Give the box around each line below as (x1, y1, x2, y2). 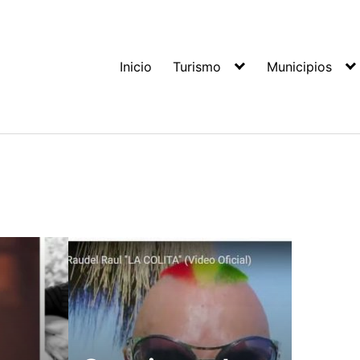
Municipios (267, 59, 333, 75)
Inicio (120, 59, 153, 75)
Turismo (172, 59, 221, 75)
